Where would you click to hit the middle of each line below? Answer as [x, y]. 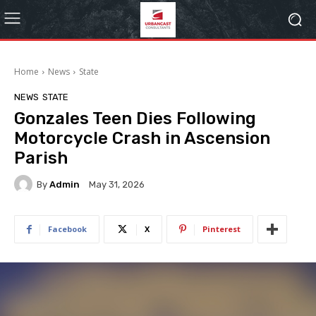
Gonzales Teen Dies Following [135, 119]
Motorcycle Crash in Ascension [142, 138]
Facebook [67, 229]
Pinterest [221, 229]
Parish [41, 158]
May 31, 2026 [117, 185]
